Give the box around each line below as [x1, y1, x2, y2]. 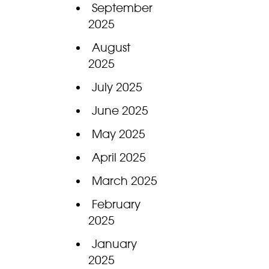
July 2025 [91, 80, 142, 95]
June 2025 [91, 103, 148, 118]
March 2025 [91, 174, 157, 189]
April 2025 [91, 150, 146, 165]
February [91, 197, 141, 212]
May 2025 [91, 127, 145, 142]
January [91, 237, 137, 252]
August [91, 40, 130, 55]
